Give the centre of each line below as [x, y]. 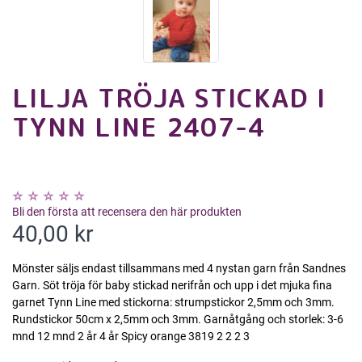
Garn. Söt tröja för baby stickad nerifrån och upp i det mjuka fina [172, 286]
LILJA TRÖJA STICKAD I [169, 98]
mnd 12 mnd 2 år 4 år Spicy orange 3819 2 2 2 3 [131, 337]
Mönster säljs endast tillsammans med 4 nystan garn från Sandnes [179, 269]
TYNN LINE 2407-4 [139, 127]
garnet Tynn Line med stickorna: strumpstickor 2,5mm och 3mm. [173, 303]
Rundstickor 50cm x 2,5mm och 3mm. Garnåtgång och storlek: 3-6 [178, 320]
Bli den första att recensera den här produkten [127, 212]
